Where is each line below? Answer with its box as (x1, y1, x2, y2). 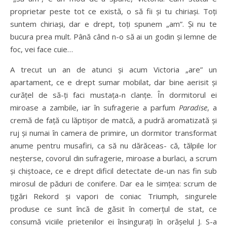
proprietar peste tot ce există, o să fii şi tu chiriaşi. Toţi (10, 6, 217, 16)
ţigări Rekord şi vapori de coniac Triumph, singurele (10, 191, 217, 201)
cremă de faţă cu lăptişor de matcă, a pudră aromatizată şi (10, 115, 217, 125)
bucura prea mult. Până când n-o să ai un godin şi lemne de (10, 31, 217, 42)
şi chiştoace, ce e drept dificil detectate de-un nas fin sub (10, 166, 217, 176)
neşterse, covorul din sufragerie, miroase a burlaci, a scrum (10, 153, 217, 163)
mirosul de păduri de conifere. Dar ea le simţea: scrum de (10, 178, 217, 188)
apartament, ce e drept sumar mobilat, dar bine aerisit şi (10, 77, 217, 87)
